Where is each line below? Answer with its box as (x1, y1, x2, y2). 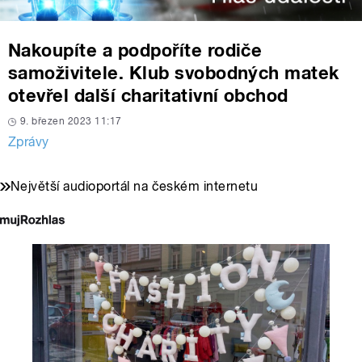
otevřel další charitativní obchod (8, 85, 288, 107)
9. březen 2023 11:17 (20, 116, 122, 128)
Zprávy (8, 134, 49, 150)
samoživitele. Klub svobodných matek (8, 62, 339, 84)
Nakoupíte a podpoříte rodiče (8, 40, 263, 61)
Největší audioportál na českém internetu (11, 179, 259, 195)
